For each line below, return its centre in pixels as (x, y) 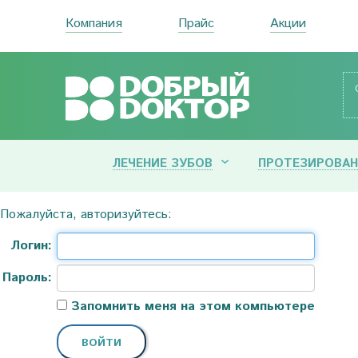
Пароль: (27, 278)
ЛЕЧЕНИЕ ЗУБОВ (163, 163)
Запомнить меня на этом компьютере (191, 306)
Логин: (31, 246)
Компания (94, 24)
